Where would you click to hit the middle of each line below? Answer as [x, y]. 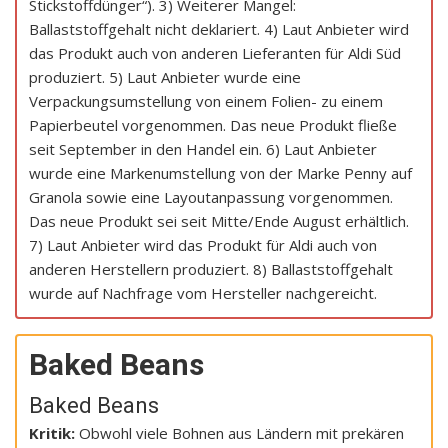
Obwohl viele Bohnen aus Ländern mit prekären [241, 432]
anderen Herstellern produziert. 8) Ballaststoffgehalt [211, 268]
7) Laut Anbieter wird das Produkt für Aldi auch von [203, 244]
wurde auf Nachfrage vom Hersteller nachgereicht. [203, 292]
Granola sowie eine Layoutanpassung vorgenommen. [211, 196]
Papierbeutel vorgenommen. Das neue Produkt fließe [213, 124]
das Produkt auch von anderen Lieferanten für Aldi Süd [215, 52]
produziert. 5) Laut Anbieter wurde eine [165, 76]
